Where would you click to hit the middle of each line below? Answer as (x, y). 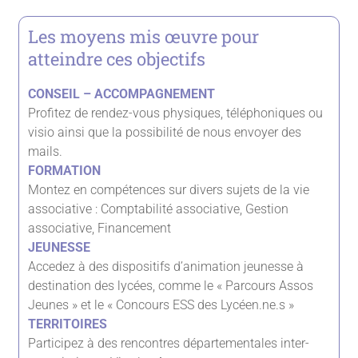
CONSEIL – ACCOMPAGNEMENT (122, 94)
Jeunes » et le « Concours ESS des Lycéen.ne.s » (161, 305)
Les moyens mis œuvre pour (144, 37)
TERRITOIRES (68, 324)
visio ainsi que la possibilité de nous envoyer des (165, 133)
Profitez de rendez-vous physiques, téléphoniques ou (176, 113)
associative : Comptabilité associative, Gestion (159, 209)
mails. (46, 152)
